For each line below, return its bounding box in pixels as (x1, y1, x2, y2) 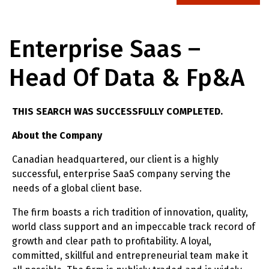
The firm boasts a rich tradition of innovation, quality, (12, 207, 248, 218)
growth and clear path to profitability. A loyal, (12, 235, 211, 247)
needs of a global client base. (12, 183, 142, 194)
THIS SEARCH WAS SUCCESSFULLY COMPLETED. (12, 106, 223, 117)
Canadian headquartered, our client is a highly (12, 154, 219, 165)
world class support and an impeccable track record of (12, 221, 255, 232)
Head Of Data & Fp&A (9, 64, 244, 92)
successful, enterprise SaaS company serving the (12, 168, 231, 180)
